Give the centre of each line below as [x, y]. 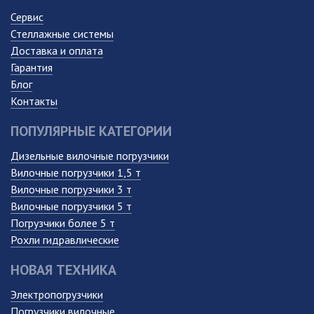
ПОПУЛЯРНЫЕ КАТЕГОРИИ [91, 131]
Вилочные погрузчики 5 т [71, 206]
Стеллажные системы [62, 34]
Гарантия [32, 68]
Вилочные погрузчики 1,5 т [76, 173]
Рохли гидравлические [65, 240]
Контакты [34, 101]
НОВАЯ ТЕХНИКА [63, 270]
